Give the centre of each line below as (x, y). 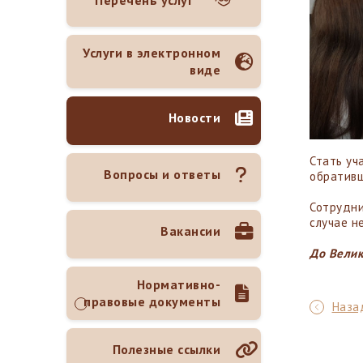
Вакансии (190, 231)
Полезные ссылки (166, 349)
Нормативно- (178, 284)
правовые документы (152, 301)
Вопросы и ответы (162, 174)
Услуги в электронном (152, 52)
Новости (194, 117)
